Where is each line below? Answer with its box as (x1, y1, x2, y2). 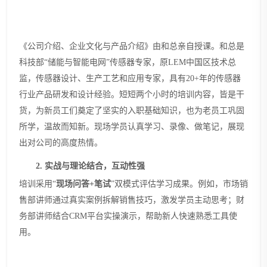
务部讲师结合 (19, 211, 69, 221)
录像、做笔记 (169, 122, 219, 131)
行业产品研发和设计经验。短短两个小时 (19, 89, 169, 99)
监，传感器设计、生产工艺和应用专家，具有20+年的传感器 (19, 73, 241, 83)
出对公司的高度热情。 (19, 138, 103, 147)
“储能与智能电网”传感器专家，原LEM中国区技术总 (44, 57, 236, 67)
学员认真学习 (111, 122, 161, 131)
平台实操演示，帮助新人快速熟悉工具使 (87, 211, 237, 221)
